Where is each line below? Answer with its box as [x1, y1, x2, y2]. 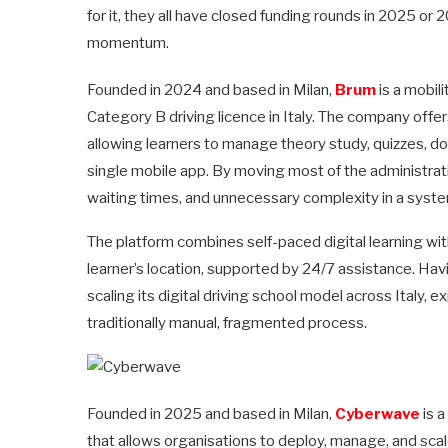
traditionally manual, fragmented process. [87, 313, 367, 332]
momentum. [87, 33, 169, 52]
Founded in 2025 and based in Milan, [87, 404, 335, 423]
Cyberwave [335, 404, 420, 423]
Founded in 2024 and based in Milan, [87, 80, 335, 99]
